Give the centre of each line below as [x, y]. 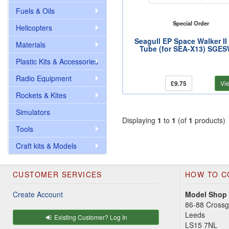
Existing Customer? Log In [90, 217]
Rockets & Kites [41, 95]
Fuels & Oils [35, 11]
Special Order [191, 23]
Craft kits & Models [46, 146]
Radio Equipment [44, 78]
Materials [31, 44]
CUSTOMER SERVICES [58, 174]
